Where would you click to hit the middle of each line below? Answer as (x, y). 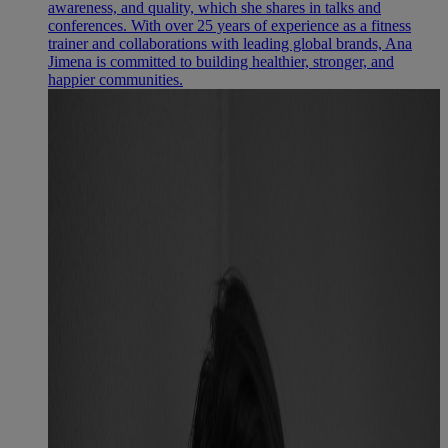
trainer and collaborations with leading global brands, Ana (230, 44)
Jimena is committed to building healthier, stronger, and (221, 62)
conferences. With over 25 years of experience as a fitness (229, 26)
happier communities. (115, 80)
